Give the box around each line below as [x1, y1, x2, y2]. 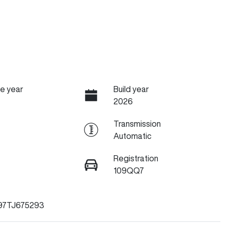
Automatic [113, 132, 152, 140]
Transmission [113, 120, 161, 128]
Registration [113, 154, 158, 162]
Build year [113, 85, 149, 93]
